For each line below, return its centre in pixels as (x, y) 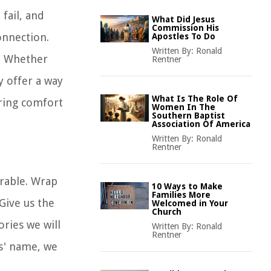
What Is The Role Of (195, 99)
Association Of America (201, 124)
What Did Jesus (183, 19)
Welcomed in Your (190, 203)
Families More (181, 195)
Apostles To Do (184, 36)
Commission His (185, 28)
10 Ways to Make (187, 186)
